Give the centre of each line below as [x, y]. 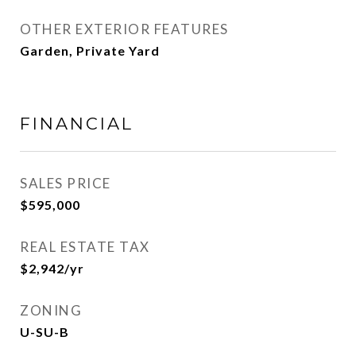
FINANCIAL [77, 124]
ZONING [51, 310]
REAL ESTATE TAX [85, 247]
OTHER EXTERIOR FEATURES [124, 29]
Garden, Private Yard [90, 50]
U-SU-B [44, 332]
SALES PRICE [66, 183]
